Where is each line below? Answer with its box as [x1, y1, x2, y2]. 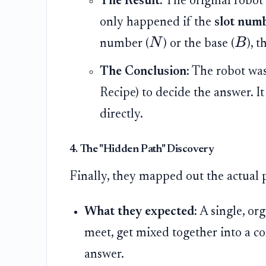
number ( [99, 37, 149, 50]
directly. [99, 107, 143, 121]
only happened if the [99, 15, 214, 29]
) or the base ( [163, 37, 235, 50]
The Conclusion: [99, 65, 189, 78]
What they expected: [84, 205, 198, 218]
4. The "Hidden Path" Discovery [69, 144, 214, 156]
